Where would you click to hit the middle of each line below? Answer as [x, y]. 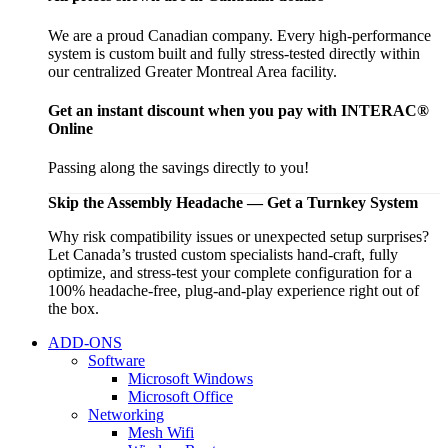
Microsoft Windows [190, 379]
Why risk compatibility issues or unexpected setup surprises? [238, 237]
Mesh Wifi [161, 433]
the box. [73, 309]
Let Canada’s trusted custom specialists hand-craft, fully [223, 255]
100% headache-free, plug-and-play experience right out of [233, 291]
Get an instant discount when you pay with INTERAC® [238, 110]
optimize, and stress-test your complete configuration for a [230, 273]
